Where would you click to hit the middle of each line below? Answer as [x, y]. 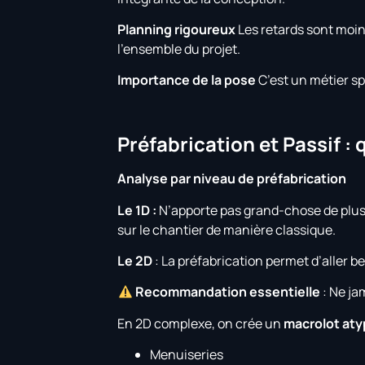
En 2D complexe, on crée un [201, 323]
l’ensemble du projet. [179, 49]
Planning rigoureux [177, 30]
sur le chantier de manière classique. [227, 229]
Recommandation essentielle [227, 292]
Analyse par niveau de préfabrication [232, 179]
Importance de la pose [187, 80]
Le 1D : [137, 210]
